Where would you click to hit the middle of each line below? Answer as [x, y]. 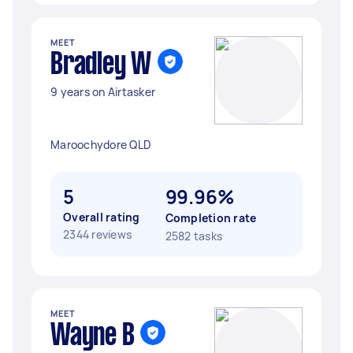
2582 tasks [193, 236]
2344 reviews [97, 234]
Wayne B [93, 336]
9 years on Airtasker [103, 92]
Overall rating [102, 217]
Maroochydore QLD [101, 145]
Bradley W [101, 65]
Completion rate [211, 218]
